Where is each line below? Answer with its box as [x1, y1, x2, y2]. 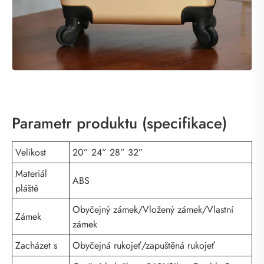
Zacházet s [15, 238, 57, 252]
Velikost [15, 145, 46, 159]
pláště [15, 181, 38, 195]
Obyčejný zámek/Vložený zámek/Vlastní [72, 202, 233, 216]
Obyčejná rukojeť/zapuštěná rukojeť [72, 238, 215, 252]
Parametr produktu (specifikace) [12, 111, 227, 134]
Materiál [15, 166, 47, 180]
